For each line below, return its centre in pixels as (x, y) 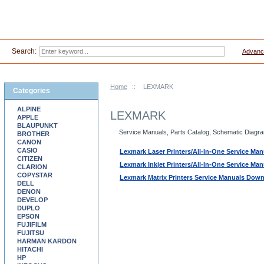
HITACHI (30, 249)
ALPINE (29, 109)
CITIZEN (30, 159)
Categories (32, 91)
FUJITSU (31, 233)
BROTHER (33, 134)
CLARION (32, 167)
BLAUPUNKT (37, 126)
